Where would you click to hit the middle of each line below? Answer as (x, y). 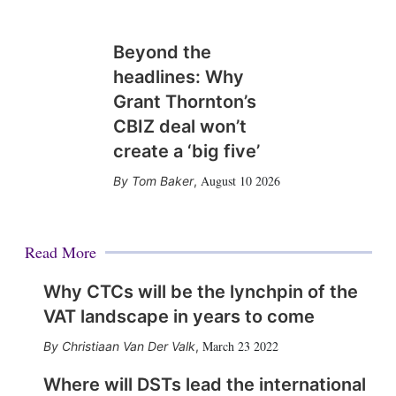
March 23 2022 (240, 346)
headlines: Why (178, 76)
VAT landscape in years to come (179, 316)
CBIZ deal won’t (179, 126)
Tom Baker (162, 180)
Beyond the (162, 52)
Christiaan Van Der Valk (128, 346)
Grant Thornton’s (184, 101)
